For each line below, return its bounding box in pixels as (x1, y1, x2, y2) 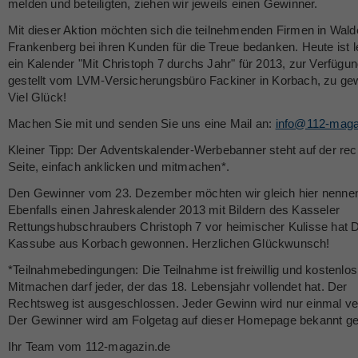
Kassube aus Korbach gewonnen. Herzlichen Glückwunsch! (8, 237, 330, 250)
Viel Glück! (8, 90, 67, 104)
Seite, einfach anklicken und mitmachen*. (8, 160, 229, 173)
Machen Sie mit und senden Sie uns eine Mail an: (8, 117, 276, 130)
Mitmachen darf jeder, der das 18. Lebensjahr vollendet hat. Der (8, 280, 348, 293)
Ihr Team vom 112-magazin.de (8, 340, 171, 353)
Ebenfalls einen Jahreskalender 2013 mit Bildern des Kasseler (8, 203, 340, 217)
